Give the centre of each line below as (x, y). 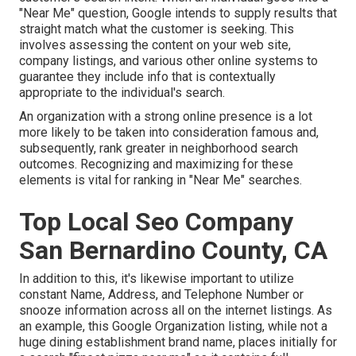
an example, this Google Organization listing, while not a (173, 327)
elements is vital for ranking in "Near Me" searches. (161, 180)
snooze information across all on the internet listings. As (176, 311)
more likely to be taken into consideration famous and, (169, 133)
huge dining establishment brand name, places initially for (178, 342)
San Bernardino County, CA (173, 251)
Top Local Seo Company (156, 222)
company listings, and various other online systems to (168, 61)
